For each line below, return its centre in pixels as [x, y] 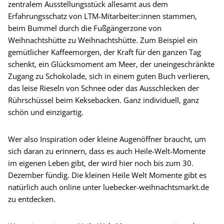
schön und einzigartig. [46, 112]
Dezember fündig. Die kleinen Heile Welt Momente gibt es [107, 175]
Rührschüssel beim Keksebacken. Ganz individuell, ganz [103, 100]
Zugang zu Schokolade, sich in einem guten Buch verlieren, [109, 76]
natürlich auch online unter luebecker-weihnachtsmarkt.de [108, 187]
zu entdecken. [32, 199]
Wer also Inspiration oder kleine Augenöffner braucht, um [107, 139]
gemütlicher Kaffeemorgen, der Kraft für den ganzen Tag [104, 52]
